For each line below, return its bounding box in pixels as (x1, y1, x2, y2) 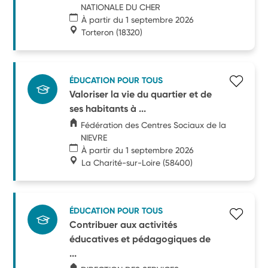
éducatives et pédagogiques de (69, 233, 211, 245)
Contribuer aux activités (69, 218, 178, 230)
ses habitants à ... (69, 102, 147, 114)
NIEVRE (81, 132, 108, 142)
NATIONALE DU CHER (81, 2, 161, 12)
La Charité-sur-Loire (81, 157, 161, 167)
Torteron (81, 27, 114, 37)
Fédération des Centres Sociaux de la (81, 120, 227, 130)
